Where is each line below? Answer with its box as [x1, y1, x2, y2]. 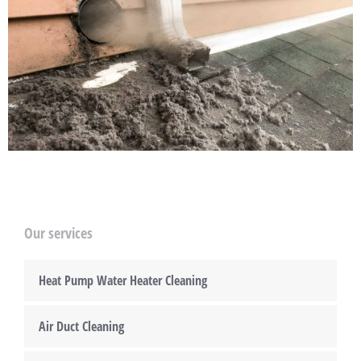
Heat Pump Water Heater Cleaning [39, 272, 207, 289]
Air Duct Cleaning [39, 317, 124, 335]
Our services [24, 223, 93, 243]
